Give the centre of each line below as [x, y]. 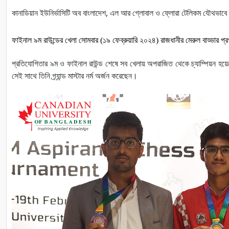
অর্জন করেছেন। [116, 76]
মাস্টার [76, 76]
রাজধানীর [172, 40]
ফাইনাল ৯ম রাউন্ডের [37, 40]
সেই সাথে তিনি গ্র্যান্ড [39, 76]
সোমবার [89, 40]
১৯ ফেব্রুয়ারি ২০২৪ [129, 40]
